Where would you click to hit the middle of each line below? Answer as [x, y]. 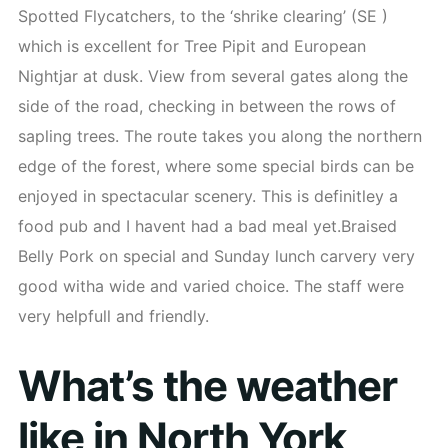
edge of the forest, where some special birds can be [216, 166]
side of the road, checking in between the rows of [207, 106]
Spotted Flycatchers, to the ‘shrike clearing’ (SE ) [203, 16]
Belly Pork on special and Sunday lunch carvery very [216, 256]
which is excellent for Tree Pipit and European [192, 46]
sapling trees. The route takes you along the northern [220, 136]
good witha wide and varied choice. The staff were [211, 286]
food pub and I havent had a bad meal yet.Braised [207, 226]
